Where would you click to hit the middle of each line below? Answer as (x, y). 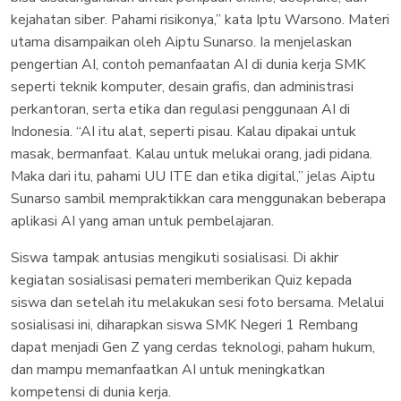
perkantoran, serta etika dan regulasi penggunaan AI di (180, 109)
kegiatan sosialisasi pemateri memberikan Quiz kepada (181, 280)
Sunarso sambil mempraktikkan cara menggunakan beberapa (198, 198)
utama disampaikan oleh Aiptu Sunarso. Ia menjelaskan (181, 42)
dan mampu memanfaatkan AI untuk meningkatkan (168, 369)
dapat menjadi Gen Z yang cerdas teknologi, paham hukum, (193, 347)
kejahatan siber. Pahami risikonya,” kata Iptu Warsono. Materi (200, 19)
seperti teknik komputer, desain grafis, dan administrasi (182, 86)
